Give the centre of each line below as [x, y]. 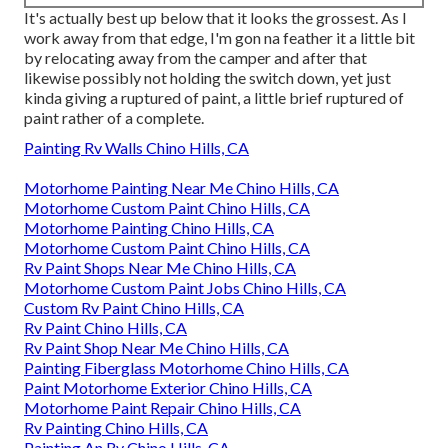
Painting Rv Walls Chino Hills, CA [136, 148]
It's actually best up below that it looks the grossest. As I [215, 18]
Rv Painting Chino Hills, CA [116, 428]
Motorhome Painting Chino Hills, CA [149, 228]
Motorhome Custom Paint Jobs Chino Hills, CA [185, 288]
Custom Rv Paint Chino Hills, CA [134, 308]
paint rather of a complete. [114, 118]
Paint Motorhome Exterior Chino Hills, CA [168, 388]
